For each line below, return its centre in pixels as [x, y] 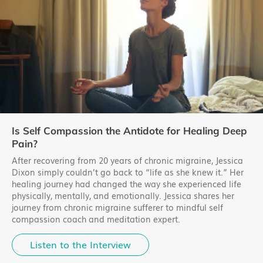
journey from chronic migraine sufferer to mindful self [117, 208]
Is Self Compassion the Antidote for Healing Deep [129, 131]
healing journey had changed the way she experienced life [127, 184]
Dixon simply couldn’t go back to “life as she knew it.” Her [128, 173]
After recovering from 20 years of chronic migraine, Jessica [127, 161]
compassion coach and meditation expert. [96, 220]
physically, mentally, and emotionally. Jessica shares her [123, 196]
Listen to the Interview [80, 245]
